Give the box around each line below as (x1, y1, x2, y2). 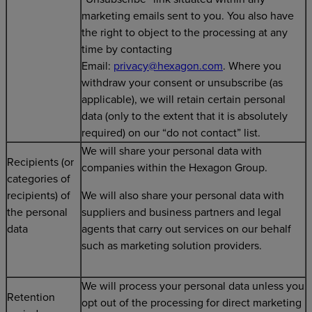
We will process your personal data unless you (81, 279, 304, 293)
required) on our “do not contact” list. (81, 126, 260, 140)
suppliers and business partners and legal (81, 205, 281, 219)
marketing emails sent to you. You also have (81, 9, 294, 23)
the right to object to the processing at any (81, 26, 288, 40)
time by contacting (81, 42, 172, 56)
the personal (7, 205, 68, 219)
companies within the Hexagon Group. (81, 161, 267, 175)
